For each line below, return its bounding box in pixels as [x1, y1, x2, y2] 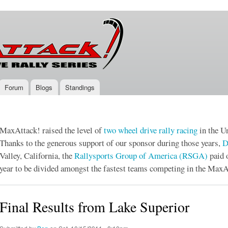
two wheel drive [104, 124, 157, 136]
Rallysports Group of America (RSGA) [74, 149, 208, 161]
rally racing [159, 124, 197, 136]
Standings [65, 82, 95, 92]
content [81, 34, 104, 44]
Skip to [81, 12, 103, 21]
